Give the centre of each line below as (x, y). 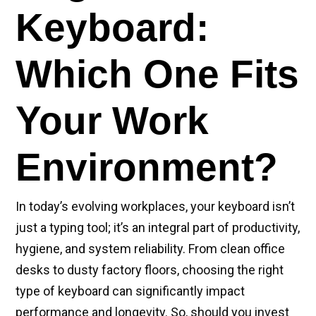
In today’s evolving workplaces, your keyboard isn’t (155, 206)
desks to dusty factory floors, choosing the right (150, 270)
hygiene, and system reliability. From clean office (150, 249)
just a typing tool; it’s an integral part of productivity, (158, 227)
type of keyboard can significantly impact (130, 291)
